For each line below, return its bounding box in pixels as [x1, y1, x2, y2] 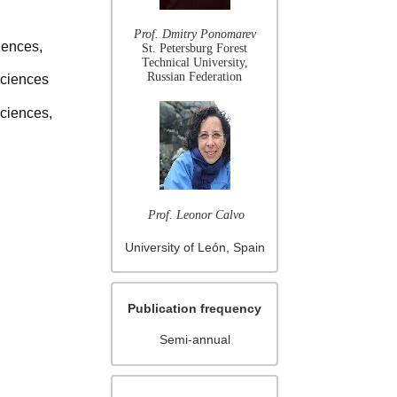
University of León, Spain [124, 239, 265, 254]
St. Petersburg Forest [142, 41, 248, 55]
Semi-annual [159, 332, 230, 347]
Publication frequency [128, 300, 262, 315]
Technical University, [141, 55, 248, 69]
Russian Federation [147, 69, 243, 83]
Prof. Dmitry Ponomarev [133, 27, 256, 41]
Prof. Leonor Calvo [148, 207, 245, 222]
